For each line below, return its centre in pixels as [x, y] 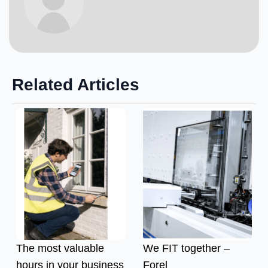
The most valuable [60, 248]
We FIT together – [186, 248]
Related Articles [76, 84]
